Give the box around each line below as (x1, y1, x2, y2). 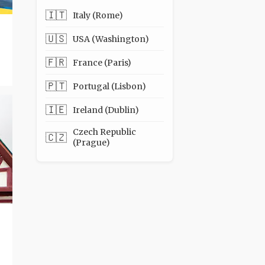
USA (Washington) (72, 33, 149, 44)
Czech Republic (72, 127, 136, 137)
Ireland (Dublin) (72, 104, 139, 115)
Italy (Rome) (72, 9, 123, 21)
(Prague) (72, 137, 110, 148)
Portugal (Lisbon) (72, 80, 146, 92)
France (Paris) (72, 57, 131, 68)
